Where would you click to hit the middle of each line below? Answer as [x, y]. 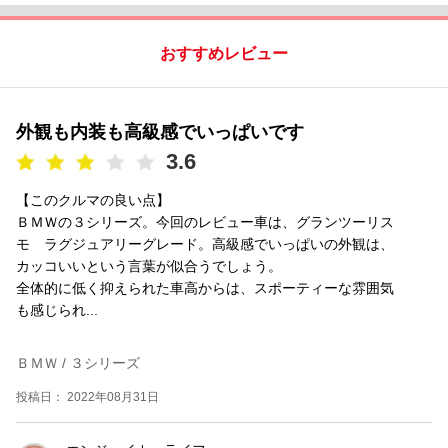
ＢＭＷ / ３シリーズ [78, 362]
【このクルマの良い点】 [93, 199]
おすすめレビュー [224, 53]
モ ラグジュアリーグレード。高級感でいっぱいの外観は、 [205, 243]
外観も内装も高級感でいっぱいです [160, 131]
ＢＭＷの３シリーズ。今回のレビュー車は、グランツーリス [205, 221]
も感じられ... [57, 309]
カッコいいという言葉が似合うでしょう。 [149, 265]
